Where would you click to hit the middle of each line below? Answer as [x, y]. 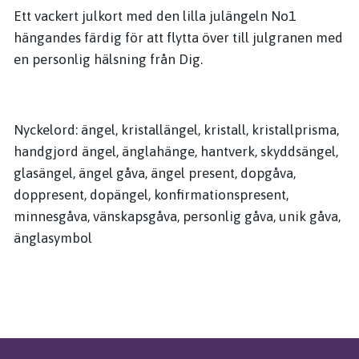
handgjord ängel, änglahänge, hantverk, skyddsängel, [176, 151]
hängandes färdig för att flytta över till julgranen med [178, 38]
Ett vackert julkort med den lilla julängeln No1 [155, 16]
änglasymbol [53, 238]
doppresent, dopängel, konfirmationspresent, [151, 195]
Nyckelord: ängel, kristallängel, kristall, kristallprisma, [176, 130]
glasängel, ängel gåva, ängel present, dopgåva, [155, 173]
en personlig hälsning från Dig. [108, 59]
